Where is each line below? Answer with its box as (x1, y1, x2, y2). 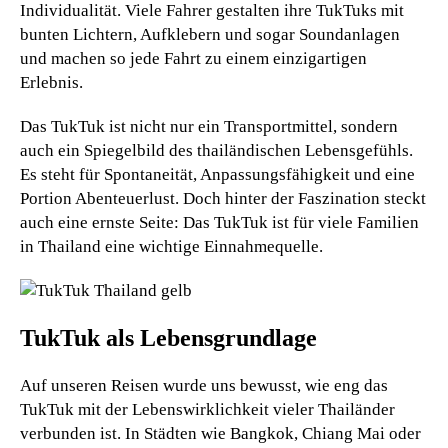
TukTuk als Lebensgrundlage (20, 324, 317, 351)
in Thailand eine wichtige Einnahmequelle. (20, 236, 323, 256)
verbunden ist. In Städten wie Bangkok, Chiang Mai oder (20, 423, 421, 443)
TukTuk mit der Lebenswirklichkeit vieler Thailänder (20, 399, 395, 419)
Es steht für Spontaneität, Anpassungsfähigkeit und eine (20, 164, 415, 184)
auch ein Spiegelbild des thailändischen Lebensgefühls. (20, 140, 413, 160)
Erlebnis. (20, 72, 83, 92)
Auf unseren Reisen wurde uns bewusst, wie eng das (20, 375, 388, 395)
